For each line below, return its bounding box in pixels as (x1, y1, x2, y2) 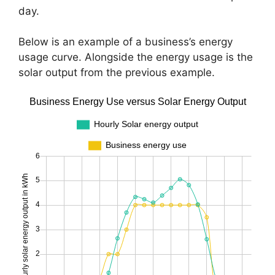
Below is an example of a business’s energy (18, 36, 233, 48)
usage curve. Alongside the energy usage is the (18, 51, 253, 64)
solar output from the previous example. (18, 66, 215, 79)
